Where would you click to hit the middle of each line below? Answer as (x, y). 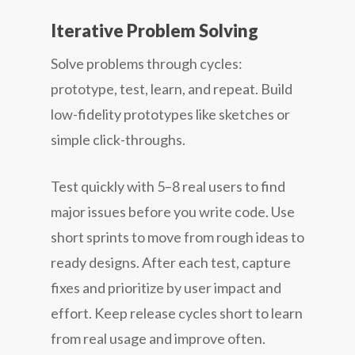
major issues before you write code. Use (173, 211)
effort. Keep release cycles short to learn (177, 313)
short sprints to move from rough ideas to (177, 237)
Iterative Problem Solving (155, 30)
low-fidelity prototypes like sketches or (170, 114)
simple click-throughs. (118, 139)
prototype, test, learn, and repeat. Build (172, 88)
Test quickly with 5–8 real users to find (168, 186)
